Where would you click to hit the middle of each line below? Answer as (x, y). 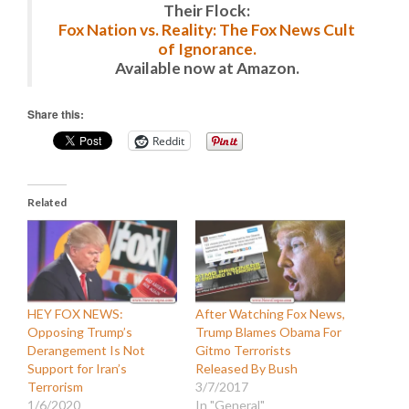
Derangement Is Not (86, 350)
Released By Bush (246, 368)
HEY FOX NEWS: (75, 313)
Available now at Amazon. (207, 68)
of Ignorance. (207, 49)
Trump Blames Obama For (268, 331)
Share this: (56, 114)
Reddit (168, 141)
